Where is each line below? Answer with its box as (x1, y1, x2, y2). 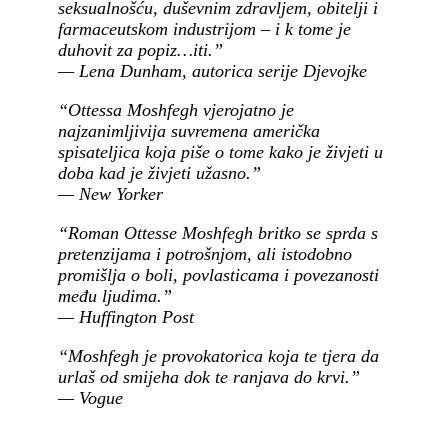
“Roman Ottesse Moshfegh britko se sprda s (58, 222, 378, 243)
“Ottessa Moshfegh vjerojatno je (58, 99, 294, 120)
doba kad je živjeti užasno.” (58, 162, 261, 183)
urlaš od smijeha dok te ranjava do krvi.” (58, 366, 360, 387)
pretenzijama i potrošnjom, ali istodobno (58, 243, 352, 264)
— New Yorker (58, 183, 163, 204)
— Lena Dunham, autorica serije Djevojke (58, 60, 367, 81)
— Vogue (58, 387, 123, 408)
